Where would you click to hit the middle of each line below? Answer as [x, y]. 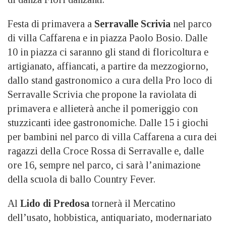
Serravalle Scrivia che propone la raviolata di [102, 95]
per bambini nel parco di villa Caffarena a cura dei [112, 137]
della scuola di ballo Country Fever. [81, 179]
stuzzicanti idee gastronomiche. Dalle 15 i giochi [108, 123]
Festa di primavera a [51, 24]
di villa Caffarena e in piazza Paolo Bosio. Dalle [107, 38]
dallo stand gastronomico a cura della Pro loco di [110, 80]
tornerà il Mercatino [132, 204]
